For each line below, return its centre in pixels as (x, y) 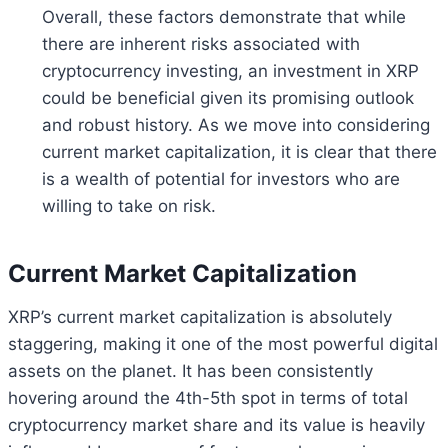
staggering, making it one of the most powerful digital (223, 343)
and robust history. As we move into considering (236, 124)
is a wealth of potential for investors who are (221, 178)
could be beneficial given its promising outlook (228, 97)
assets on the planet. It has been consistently (190, 370)
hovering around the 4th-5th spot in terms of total (208, 397)
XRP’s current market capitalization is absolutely (200, 316)
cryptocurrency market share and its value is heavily (216, 424)
